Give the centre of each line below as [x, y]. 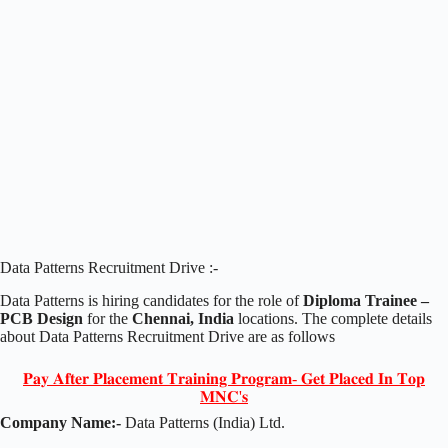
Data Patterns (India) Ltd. [203, 422]
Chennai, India [183, 318]
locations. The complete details [333, 318]
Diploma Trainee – [364, 300]
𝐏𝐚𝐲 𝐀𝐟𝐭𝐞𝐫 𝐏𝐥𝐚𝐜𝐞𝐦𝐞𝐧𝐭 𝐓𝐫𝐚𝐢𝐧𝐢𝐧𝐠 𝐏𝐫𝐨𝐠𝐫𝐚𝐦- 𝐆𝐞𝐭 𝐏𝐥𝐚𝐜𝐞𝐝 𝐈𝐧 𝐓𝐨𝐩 [224, 378]
